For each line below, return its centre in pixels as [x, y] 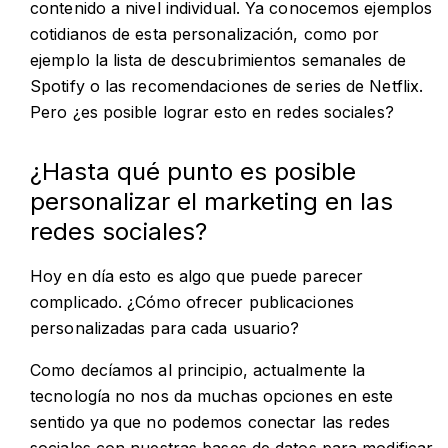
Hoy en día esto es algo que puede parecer [197, 275]
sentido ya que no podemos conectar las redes [210, 421]
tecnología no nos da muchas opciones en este [212, 395]
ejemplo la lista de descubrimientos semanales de [218, 59]
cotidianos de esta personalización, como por [205, 33]
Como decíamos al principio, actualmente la [198, 369]
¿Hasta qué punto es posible [193, 171]
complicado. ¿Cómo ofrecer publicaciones [192, 301]
